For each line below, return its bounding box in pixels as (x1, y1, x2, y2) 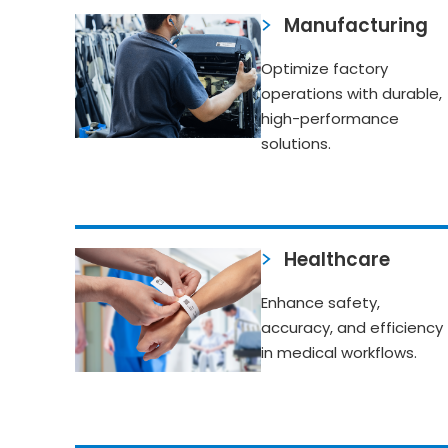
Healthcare (283, 245, 390, 273)
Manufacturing (283, 11, 428, 39)
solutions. (261, 133, 332, 155)
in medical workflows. (261, 342, 418, 364)
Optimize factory (261, 58, 389, 80)
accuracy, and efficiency (261, 317, 444, 339)
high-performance (261, 108, 400, 130)
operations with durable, (261, 83, 443, 105)
